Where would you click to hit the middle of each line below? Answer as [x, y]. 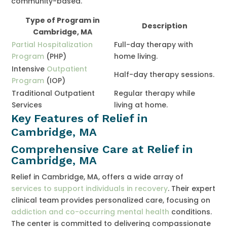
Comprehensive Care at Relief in [102, 149]
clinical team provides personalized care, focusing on [111, 200]
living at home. [141, 105]
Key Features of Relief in [80, 118]
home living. [136, 56]
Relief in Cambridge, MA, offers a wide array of [98, 177]
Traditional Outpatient [53, 93]
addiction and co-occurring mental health [90, 212]
